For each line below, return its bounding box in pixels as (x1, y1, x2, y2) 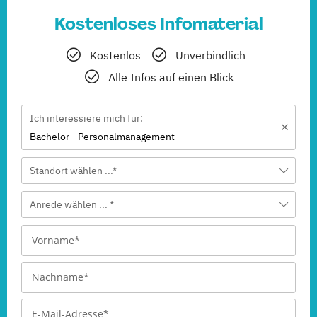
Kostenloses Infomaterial (54, 12, 263, 35)
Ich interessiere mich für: (30, 111, 143, 125)
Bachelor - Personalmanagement (30, 129, 175, 143)
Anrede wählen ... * (30, 197, 114, 211)
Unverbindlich (175, 47, 246, 62)
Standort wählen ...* (30, 163, 117, 177)
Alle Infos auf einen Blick (108, 69, 234, 84)
